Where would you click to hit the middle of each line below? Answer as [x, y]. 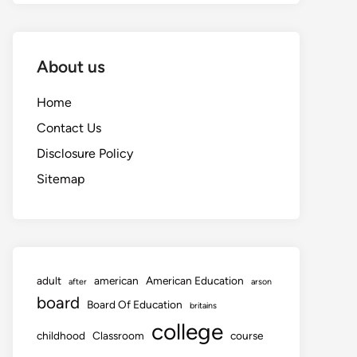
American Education [195, 280]
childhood [61, 335]
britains [203, 306]
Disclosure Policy [85, 153]
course [247, 335]
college [187, 331]
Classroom [118, 335]
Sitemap [61, 179]
